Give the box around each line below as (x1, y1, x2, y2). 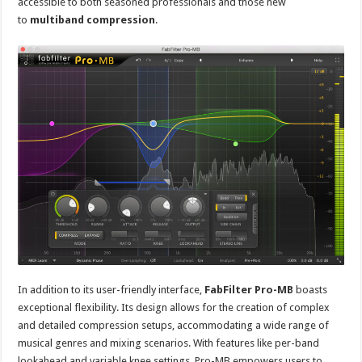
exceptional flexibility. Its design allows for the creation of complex (18, 301, 330, 314)
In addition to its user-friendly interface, (18, 283, 205, 296)
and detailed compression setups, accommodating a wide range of (18, 318, 330, 331)
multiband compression (30, 14, 156, 26)
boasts (293, 283, 328, 296)
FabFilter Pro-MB (204, 283, 294, 296)
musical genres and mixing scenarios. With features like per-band (18, 336, 320, 349)
